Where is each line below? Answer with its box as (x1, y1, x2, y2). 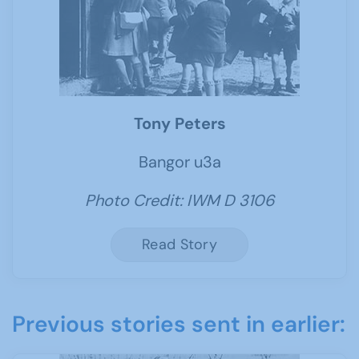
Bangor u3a (138, 151, 221, 172)
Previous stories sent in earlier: (12, 309, 345, 339)
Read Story (142, 235, 217, 254)
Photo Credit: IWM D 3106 (84, 190, 275, 211)
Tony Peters (133, 113, 226, 134)
